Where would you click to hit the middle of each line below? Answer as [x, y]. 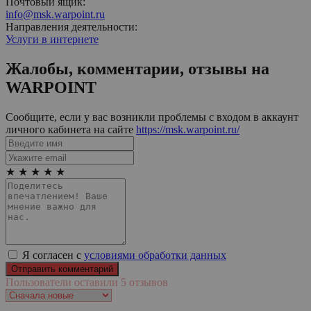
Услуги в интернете [52, 39]
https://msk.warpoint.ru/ [188, 129]
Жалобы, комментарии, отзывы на [137, 68]
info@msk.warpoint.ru [55, 14]
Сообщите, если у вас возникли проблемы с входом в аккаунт [152, 117]
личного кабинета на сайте [71, 129]
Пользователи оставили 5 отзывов [87, 282]
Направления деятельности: [72, 26]
